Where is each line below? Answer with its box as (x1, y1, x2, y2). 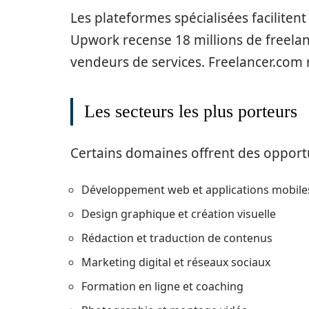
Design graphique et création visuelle (81, 206, 276, 221)
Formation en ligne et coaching (81, 279, 243, 294)
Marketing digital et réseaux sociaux (81, 255, 270, 270)
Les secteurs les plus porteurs (84, 101, 297, 121)
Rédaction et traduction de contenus (81, 230, 272, 246)
